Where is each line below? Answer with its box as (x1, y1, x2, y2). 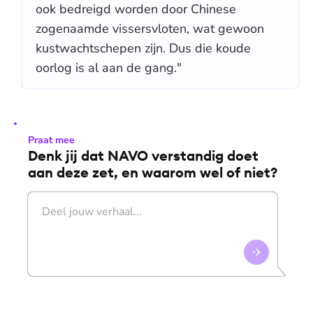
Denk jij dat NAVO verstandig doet (28, 147, 259, 164)
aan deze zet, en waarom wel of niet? (28, 163, 277, 181)
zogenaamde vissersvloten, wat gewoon (36, 20, 264, 37)
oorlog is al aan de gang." (36, 59, 182, 76)
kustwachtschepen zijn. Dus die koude (36, 40, 251, 57)
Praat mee (28, 133, 75, 147)
